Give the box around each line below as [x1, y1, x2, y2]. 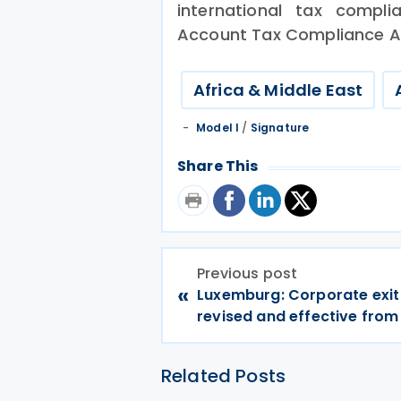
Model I [196, 120, 240, 135]
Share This [177, 156, 259, 176]
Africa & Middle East [193, 79, 363, 101]
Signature [250, 120, 310, 135]
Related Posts [161, 363, 286, 388]
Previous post [197, 263, 298, 284]
